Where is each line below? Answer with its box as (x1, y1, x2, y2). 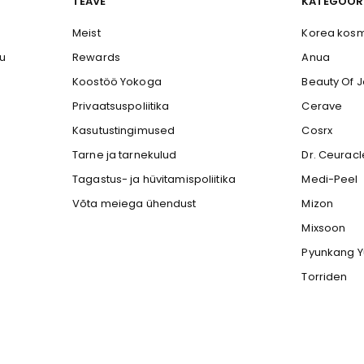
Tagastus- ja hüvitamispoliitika (71, 171, 236, 187)
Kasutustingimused (71, 123, 175, 138)
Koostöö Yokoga (71, 74, 162, 89)
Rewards (71, 50, 120, 65)
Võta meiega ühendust (71, 196, 197, 211)
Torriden (301, 269, 348, 284)
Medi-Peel (301, 171, 358, 187)
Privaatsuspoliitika (71, 98, 170, 114)
